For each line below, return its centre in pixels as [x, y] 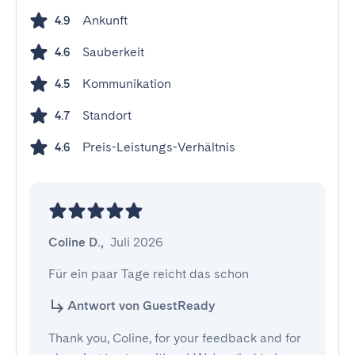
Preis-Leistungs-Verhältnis [159, 147]
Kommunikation [127, 84]
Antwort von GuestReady [141, 305]
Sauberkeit [113, 52]
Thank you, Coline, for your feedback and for [175, 338]
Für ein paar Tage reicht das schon [149, 274]
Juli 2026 [137, 242]
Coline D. [74, 242]
